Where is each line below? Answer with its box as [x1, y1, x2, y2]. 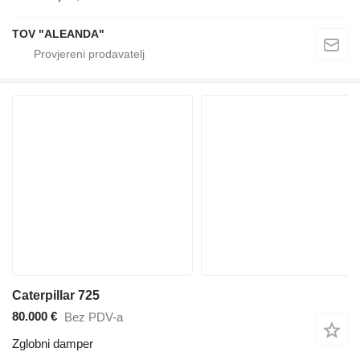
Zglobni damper [12, 336, 93, 350]
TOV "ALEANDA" [12, 27, 104, 40]
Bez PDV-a [64, 310, 123, 325]
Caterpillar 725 [12, 288, 100, 302]
